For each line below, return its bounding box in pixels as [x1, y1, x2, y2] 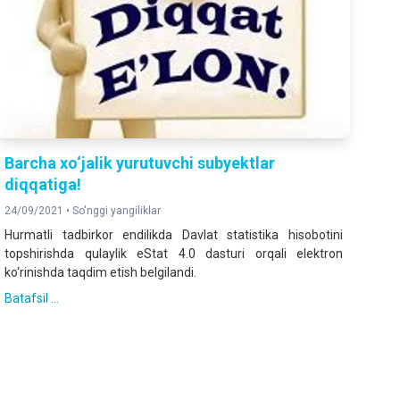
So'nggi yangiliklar [72, 204, 162, 218]
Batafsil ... [4, 291, 60, 306]
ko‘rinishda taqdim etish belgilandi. [4, 265, 197, 280]
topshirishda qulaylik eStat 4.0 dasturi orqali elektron [4, 246, 343, 262]
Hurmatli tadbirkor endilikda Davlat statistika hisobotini [4, 228, 343, 243]
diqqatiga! [4, 175, 82, 195]
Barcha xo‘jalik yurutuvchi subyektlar [4, 154, 276, 173]
